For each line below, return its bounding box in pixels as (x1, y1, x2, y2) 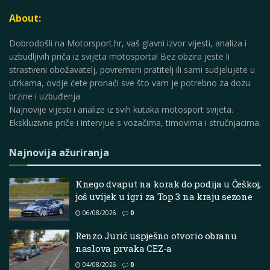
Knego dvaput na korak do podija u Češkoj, (75, 177, 261, 190)
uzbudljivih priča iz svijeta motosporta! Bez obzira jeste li (9, 50, 230, 62)
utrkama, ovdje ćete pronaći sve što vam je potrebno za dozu (9, 77, 250, 89)
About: (9, 11, 41, 25)
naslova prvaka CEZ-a (75, 242, 172, 255)
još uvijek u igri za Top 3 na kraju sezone (75, 190, 253, 202)
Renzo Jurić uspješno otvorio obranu (75, 230, 237, 242)
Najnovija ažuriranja (9, 145, 109, 159)
